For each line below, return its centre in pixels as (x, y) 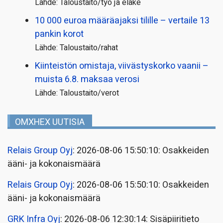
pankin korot (59, 34)
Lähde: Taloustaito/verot (77, 93)
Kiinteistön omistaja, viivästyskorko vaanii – (122, 66)
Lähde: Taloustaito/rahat (76, 48)
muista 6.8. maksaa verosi (87, 79)
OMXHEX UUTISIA (50, 122)
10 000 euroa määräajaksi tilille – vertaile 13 (122, 20)
